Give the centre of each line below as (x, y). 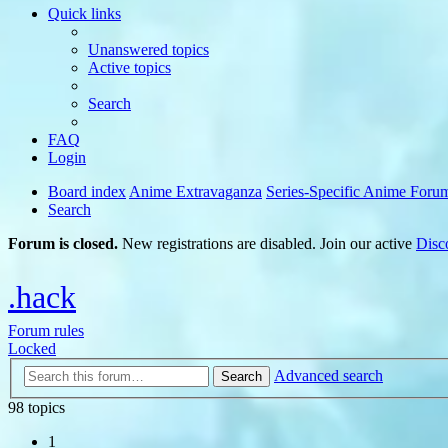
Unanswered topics (148, 49)
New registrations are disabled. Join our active (267, 243)
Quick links (84, 13)
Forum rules (46, 330)
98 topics (36, 407)
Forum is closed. (63, 243)
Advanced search (328, 375)
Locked (32, 348)
